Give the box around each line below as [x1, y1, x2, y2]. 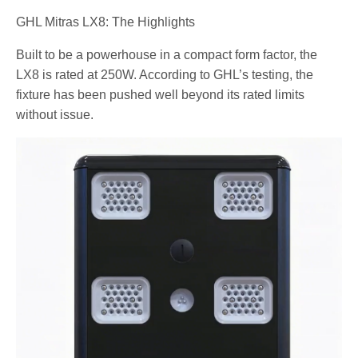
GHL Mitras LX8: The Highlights [16, 14, 196, 29]
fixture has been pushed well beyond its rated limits [16, 87, 305, 101]
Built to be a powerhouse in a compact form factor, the [16, 47, 318, 62]
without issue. [16, 107, 94, 121]
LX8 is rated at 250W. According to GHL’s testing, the [16, 67, 314, 82]
